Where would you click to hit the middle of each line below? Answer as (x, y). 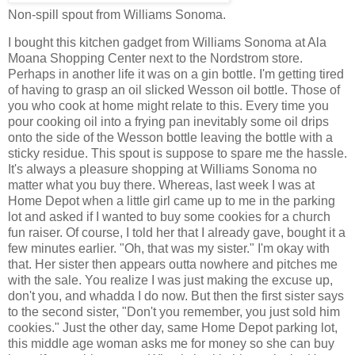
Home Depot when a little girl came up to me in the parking (172, 201)
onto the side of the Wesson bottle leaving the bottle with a (170, 138)
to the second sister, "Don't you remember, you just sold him (174, 312)
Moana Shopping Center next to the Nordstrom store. (155, 59)
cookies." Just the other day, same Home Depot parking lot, (173, 328)
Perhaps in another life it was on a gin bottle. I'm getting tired (176, 74)
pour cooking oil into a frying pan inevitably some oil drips (168, 122)
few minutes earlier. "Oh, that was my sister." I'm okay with (169, 249)
